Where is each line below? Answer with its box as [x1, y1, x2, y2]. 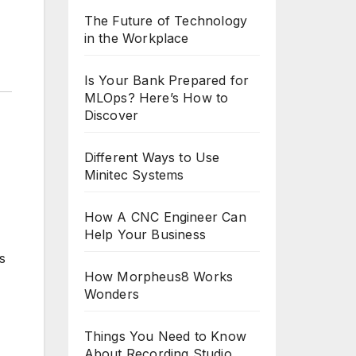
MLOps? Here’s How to [83, 90, 229, 106]
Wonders [83, 286, 139, 302]
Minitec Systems [83, 167, 184, 183]
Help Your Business [83, 226, 207, 242]
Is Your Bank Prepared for [83, 72, 250, 88]
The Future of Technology [83, 13, 248, 29]
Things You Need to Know [83, 328, 247, 344]
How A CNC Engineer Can [83, 209, 246, 225]
